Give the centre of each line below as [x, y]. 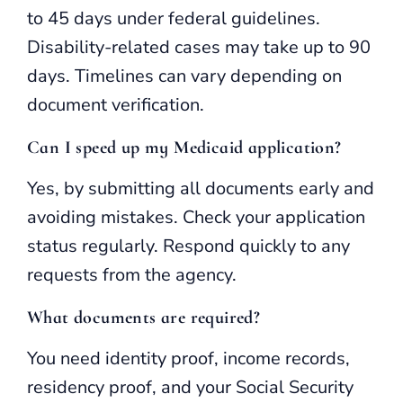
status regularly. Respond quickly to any [188, 246]
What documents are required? [144, 317]
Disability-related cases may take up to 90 [199, 47]
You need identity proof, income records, [188, 358]
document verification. [116, 104]
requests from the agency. [132, 274]
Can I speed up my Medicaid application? [184, 147]
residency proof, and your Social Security [190, 387]
